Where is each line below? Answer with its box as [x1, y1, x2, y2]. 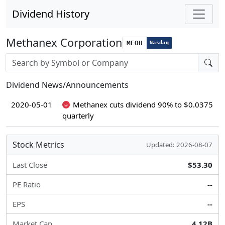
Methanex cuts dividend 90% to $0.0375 [72, 99, 213, 109]
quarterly [62, 110, 94, 121]
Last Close [13, 160, 47, 170]
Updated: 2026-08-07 [146, 140, 212, 149]
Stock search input [6, 53, 69, 63]
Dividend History [12, 7, 89, 21]
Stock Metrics [13, 139, 64, 150]
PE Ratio [13, 179, 41, 189]
